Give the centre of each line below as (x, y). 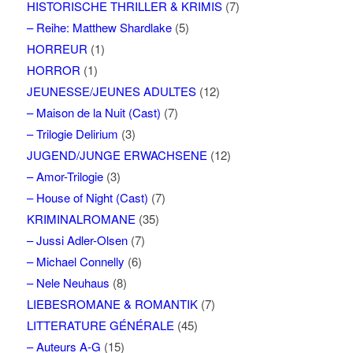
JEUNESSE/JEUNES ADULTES (111, 91)
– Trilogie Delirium (72, 133)
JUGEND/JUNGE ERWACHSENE (117, 154)
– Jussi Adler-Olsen (77, 240)
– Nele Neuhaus (68, 282)
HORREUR (57, 48)
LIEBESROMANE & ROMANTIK (112, 303)
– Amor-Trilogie (65, 176)
